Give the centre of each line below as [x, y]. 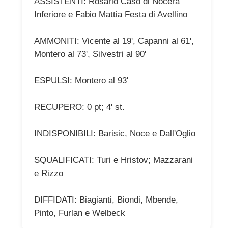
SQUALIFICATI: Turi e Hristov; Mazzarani [113, 160]
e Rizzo [49, 173]
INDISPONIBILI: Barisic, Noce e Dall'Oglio [115, 133]
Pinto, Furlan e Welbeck [80, 213]
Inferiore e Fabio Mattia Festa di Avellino [111, 14]
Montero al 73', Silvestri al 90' [90, 54]
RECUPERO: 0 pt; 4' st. [79, 107]
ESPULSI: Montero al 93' [81, 80]
